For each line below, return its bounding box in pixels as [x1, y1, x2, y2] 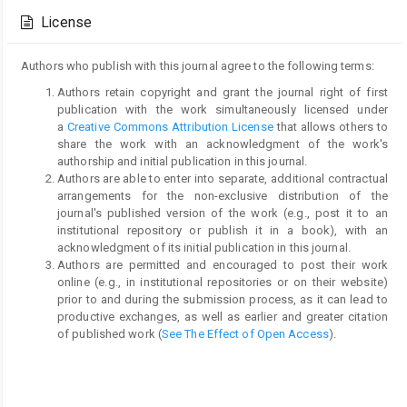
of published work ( [57, 327, 162, 342]
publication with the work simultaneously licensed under [57, 103, 388, 117]
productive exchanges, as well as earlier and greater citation [57, 310, 388, 324]
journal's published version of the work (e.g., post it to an [57, 206, 388, 221]
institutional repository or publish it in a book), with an [57, 223, 388, 238]
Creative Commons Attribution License [66, 120, 273, 134]
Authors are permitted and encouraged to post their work [57, 258, 388, 273]
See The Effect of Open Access [161, 327, 329, 342]
